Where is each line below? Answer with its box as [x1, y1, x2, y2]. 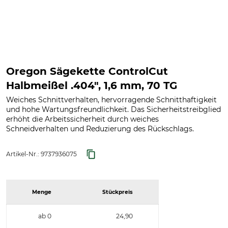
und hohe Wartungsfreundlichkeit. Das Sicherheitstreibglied [6, 105, 221, 114]
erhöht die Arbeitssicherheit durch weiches [6, 115, 159, 124]
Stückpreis [102, 189, 133, 195]
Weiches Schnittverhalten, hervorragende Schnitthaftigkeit [6, 95, 217, 104]
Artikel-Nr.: [6, 150, 41, 158]
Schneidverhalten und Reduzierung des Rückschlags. [6, 124, 194, 133]
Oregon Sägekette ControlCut [6, 65, 168, 77]
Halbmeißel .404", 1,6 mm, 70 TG [6, 79, 177, 92]
